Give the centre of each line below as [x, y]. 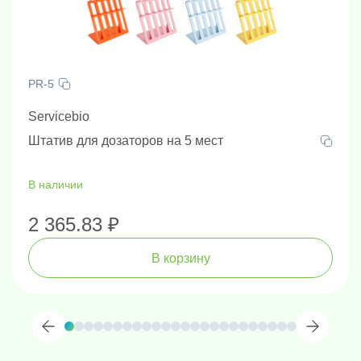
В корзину [180, 258]
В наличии [56, 185]
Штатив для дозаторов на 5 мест [126, 141]
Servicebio [59, 116]
